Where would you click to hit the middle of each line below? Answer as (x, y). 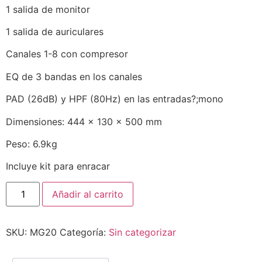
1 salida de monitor (48, 9)
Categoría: (84, 232)
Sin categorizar (142, 232)
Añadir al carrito (88, 194)
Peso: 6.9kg (32, 144)
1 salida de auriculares (55, 31)
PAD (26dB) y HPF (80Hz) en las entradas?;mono (115, 99)
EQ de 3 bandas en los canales (74, 76)
